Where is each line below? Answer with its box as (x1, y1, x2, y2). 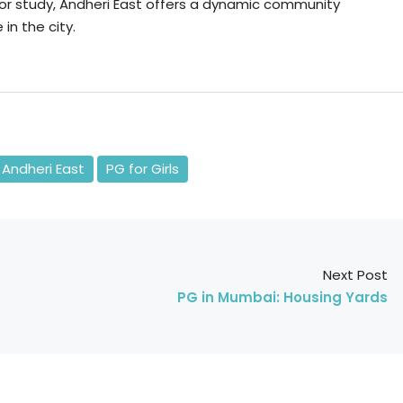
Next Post (323, 265, 388, 284)
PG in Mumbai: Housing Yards (177, 288, 388, 307)
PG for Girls (106, 159, 179, 178)
